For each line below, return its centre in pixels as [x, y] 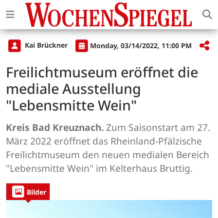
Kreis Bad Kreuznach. [55, 127]
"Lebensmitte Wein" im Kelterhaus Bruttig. [99, 168]
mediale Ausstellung [73, 89]
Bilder [36, 192]
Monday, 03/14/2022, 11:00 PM [141, 45]
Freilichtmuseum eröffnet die [102, 72]
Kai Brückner [46, 45]
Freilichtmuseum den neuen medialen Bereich [108, 155]
